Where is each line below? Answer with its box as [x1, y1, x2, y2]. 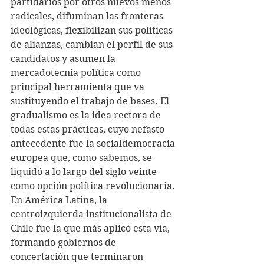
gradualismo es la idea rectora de [11, 110, 163, 121]
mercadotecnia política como [11, 67, 143, 78]
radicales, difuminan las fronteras [11, 11, 166, 22]
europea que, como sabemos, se [11, 152, 154, 163]
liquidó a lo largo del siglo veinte [11, 166, 159, 177]
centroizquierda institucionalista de [11, 209, 174, 220]
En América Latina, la [11, 194, 110, 206]
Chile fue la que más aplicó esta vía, [11, 223, 172, 234]
